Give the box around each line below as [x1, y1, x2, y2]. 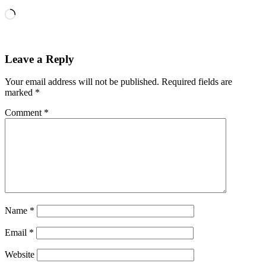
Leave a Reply [5, 52, 74, 65]
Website [5, 249, 34, 260]
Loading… [15, 8, 56, 18]
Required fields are [161, 77, 232, 87]
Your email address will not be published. [5, 77, 159, 87]
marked [5, 87, 35, 98]
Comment [5, 107, 44, 118]
